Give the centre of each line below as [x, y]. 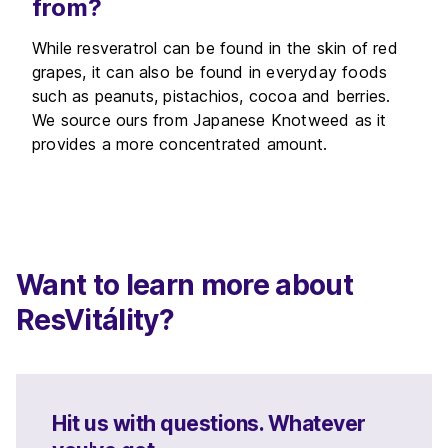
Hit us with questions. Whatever [209, 423]
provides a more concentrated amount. [180, 144]
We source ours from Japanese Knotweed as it [209, 120]
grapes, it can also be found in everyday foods [210, 72]
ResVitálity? [95, 320]
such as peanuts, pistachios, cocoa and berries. [211, 96]
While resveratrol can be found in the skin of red [215, 48]
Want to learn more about [184, 285]
